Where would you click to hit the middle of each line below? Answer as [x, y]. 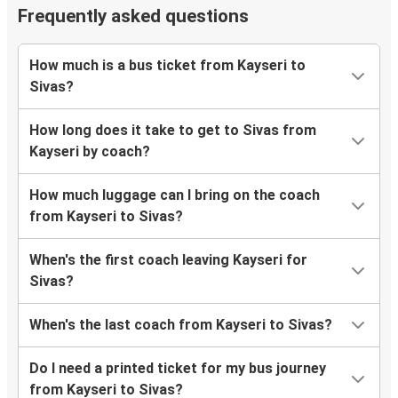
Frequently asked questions [133, 16]
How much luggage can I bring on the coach [175, 195]
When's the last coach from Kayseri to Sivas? [181, 325]
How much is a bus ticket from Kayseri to [167, 66]
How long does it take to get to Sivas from [173, 131]
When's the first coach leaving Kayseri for [168, 260]
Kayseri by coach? [90, 152]
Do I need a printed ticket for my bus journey [178, 369]
